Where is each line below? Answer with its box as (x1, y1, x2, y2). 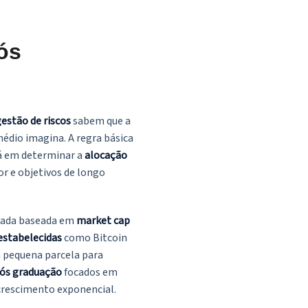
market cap (76, 213, 130, 229)
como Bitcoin (62, 230, 127, 246)
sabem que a (71, 113, 131, 129)
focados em (62, 265, 118, 280)
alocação (85, 148, 127, 164)
